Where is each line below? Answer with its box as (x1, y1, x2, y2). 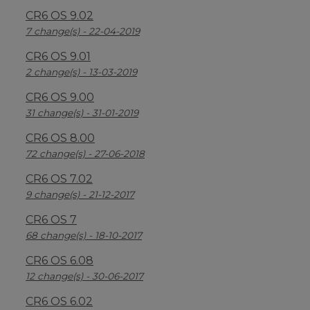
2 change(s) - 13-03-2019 (26, 66, 137, 77)
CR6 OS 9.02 (26, 9, 93, 22)
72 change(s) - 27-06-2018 (26, 148, 145, 159)
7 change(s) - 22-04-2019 (26, 26, 140, 37)
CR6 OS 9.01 (26, 50, 91, 63)
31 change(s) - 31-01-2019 (26, 107, 138, 118)
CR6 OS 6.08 (26, 254, 93, 267)
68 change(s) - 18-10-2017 (26, 230, 142, 241)
